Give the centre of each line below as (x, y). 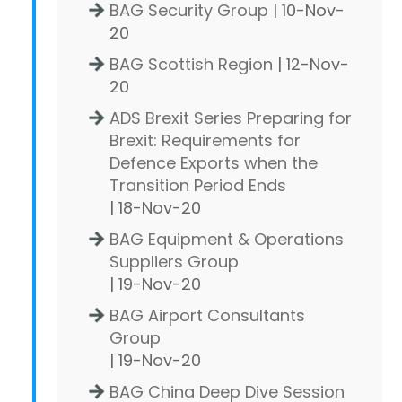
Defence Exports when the (214, 162)
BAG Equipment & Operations (227, 239)
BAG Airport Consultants (207, 315)
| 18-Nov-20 (155, 207)
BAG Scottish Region (191, 64)
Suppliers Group (174, 261)
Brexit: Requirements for (205, 140)
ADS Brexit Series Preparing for (231, 118)
